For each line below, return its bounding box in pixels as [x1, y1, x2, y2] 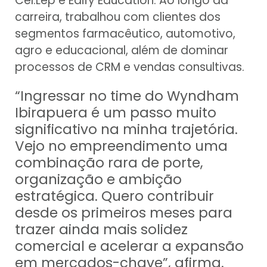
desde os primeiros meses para [15, 203, 232, 223]
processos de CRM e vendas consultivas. [15, 59, 244, 76]
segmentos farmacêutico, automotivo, [15, 26, 235, 42]
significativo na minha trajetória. [15, 120, 238, 139]
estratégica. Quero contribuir [15, 187, 214, 206]
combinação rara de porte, [15, 153, 203, 173]
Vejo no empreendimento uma [15, 136, 228, 156]
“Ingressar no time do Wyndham [15, 86, 239, 106]
